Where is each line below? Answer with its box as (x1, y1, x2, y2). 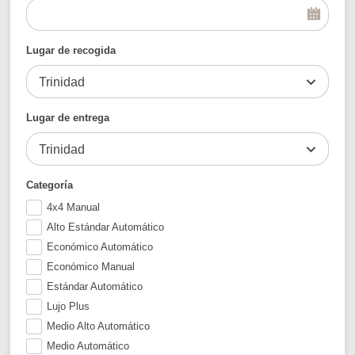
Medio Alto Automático (47, 319, 151, 332)
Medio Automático (47, 339, 130, 352)
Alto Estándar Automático (47, 220, 165, 233)
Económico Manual (47, 260, 136, 273)
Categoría (26, 178, 74, 191)
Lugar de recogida (26, 44, 116, 56)
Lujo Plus (47, 300, 90, 312)
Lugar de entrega (26, 111, 110, 124)
